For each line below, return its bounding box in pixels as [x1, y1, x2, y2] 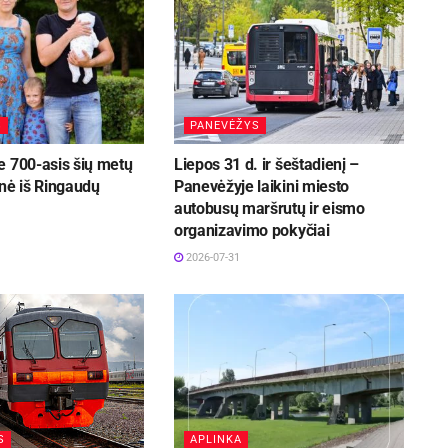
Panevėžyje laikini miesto [173, 176, 349, 196]
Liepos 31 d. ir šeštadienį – [173, 154, 360, 174]
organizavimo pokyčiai [173, 220, 330, 240]
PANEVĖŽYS [189, 118, 260, 132]
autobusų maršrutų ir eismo [173, 198, 365, 218]
